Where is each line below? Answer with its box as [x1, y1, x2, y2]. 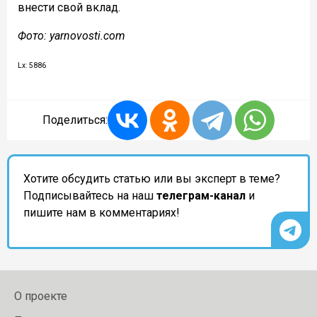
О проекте [14, 289, 67, 304]
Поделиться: [42, 113, 108, 127]
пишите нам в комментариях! [23, 206, 180, 220]
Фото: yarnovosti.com [18, 29, 125, 43]
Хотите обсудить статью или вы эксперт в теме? [23, 172, 280, 186]
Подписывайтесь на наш [23, 189, 156, 203]
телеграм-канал [156, 189, 246, 203]
